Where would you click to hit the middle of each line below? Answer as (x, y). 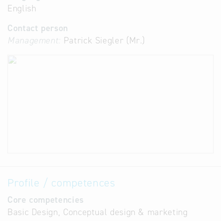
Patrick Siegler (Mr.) (103, 40)
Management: (34, 40)
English (22, 8)
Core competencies (46, 200)
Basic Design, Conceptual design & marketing (98, 212)
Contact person (38, 28)
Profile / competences (61, 183)
